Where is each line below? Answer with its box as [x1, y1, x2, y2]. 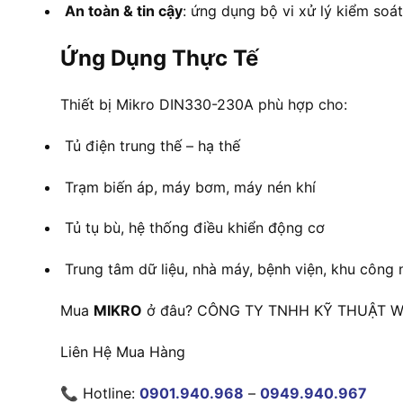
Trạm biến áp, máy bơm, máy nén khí [60, 177, 316, 196]
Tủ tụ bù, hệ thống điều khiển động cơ [60, 219, 325, 237]
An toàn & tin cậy [65, 2, 183, 21]
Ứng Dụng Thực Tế [60, 45, 258, 72]
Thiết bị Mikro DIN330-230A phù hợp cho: [60, 94, 347, 113]
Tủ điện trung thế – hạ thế [60, 136, 240, 155]
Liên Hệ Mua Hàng [60, 342, 185, 361]
